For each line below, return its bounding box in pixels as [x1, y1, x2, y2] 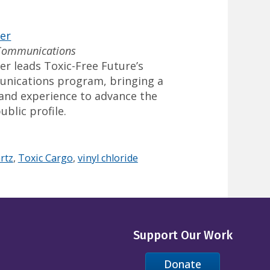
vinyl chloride [77, 151, 138, 165]
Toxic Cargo [17, 151, 73, 165]
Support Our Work [133, 227, 233, 242]
